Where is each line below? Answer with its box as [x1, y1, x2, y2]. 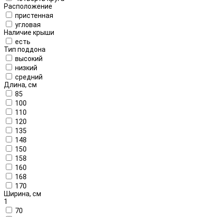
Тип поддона [4, 45, 46, 53]
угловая [15, 20, 41, 29]
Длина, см [4, 80, 37, 89]
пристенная [15, 11, 53, 19]
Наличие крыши [4, 28, 54, 36]
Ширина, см [4, 189, 41, 198]
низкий [15, 63, 37, 72]
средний [15, 73, 43, 81]
